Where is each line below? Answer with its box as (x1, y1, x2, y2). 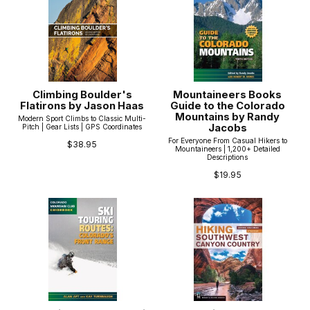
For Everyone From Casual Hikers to (167, 136, 287, 145)
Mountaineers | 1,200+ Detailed (174, 144, 280, 153)
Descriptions (207, 152, 248, 161)
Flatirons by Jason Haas (20, 100, 145, 113)
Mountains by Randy (175, 111, 280, 124)
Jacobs (208, 122, 247, 135)
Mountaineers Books (173, 89, 282, 102)
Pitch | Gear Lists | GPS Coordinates (22, 122, 143, 131)
